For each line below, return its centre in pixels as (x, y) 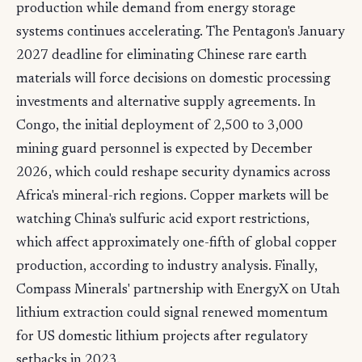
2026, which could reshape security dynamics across (173, 174)
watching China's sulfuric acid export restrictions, (163, 221)
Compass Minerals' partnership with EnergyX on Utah (178, 291)
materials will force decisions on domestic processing (173, 80)
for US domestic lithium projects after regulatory (162, 338)
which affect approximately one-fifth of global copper (177, 244)
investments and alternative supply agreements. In (166, 103)
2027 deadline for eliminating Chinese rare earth (162, 57)
